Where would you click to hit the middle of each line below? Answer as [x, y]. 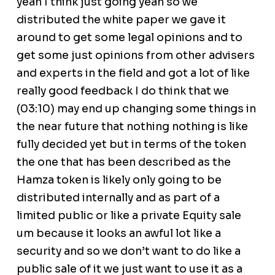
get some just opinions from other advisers [135, 56]
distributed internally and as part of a [118, 198]
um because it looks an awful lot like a [118, 234]
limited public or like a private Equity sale [129, 216]
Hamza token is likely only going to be [119, 180]
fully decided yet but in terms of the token [131, 145]
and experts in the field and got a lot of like [133, 73]
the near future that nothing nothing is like [132, 127]
